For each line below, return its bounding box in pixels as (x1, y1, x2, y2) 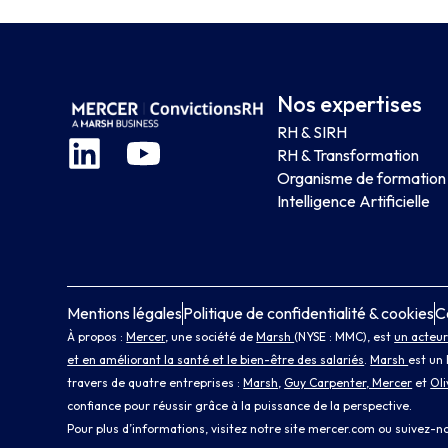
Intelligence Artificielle (277, 190, 431, 211)
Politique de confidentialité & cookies (183, 302, 435, 323)
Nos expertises (277, 90, 423, 119)
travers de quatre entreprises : (67, 374, 244, 390)
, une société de (165, 328, 257, 344)
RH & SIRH (277, 121, 348, 142)
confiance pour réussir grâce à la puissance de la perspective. (67, 397, 413, 413)
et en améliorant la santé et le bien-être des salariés (67, 351, 365, 367)
